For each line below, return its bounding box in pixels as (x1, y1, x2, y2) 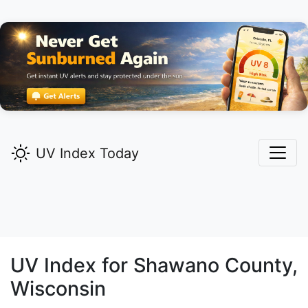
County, (219, 253, 298, 278)
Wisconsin (10, 276, 106, 301)
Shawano (133, 253, 219, 278)
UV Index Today (36, 145, 139, 162)
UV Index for (10, 253, 133, 278)
